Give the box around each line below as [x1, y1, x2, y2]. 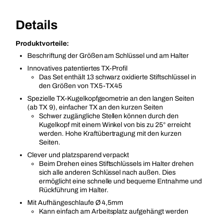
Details [16, 18, 57, 32]
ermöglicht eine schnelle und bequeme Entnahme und [39, 178, 202, 185]
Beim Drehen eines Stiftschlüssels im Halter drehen [39, 160, 194, 167]
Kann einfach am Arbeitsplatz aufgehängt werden [39, 208, 188, 215]
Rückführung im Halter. [39, 186, 109, 194]
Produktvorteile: [16, 40, 69, 47]
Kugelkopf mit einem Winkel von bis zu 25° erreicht [39, 121, 191, 128]
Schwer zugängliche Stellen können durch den [39, 112, 179, 120]
